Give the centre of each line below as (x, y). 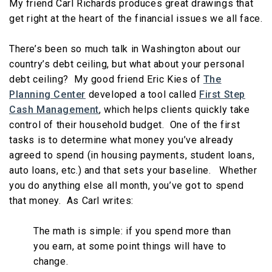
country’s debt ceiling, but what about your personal (127, 64)
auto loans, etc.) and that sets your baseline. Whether (133, 171)
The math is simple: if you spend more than (132, 231)
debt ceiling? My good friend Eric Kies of (106, 80)
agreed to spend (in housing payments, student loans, (132, 155)
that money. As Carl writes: (71, 201)
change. (51, 262)
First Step (222, 95)
